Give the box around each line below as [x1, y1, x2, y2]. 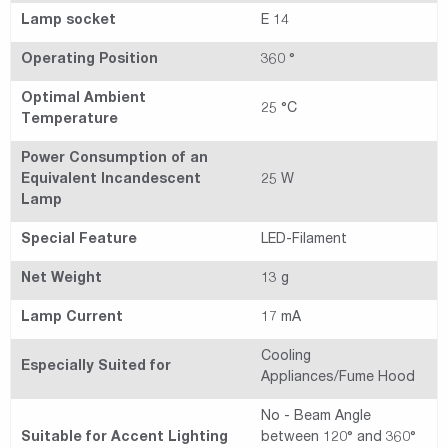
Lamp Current [21, 311, 123, 326]
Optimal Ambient [21, 92, 146, 107]
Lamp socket [21, 14, 116, 29]
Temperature [21, 113, 118, 128]
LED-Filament [261, 233, 347, 248]
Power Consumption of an [21, 152, 208, 167]
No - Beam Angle [261, 410, 371, 425]
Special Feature [21, 233, 137, 248]
